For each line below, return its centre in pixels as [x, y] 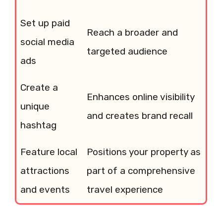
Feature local [49, 152]
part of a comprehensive [141, 170]
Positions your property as [144, 152]
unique [35, 106]
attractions [45, 170]
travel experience [125, 189]
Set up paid [45, 23]
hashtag [38, 125]
